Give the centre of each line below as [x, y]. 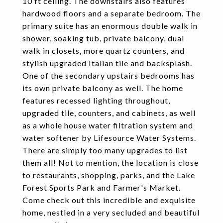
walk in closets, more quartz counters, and [104, 51]
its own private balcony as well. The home [103, 88]
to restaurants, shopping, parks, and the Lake [109, 175]
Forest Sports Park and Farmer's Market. [102, 187]
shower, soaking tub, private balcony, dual [103, 38]
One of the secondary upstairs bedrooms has [109, 75]
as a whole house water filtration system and [108, 125]
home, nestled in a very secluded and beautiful [111, 212]
